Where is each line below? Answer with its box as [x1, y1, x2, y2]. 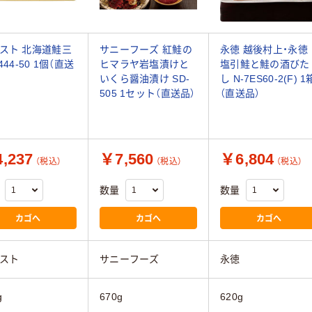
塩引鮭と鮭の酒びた [220, 58, 310, 70]
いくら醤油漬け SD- [100, 72, 190, 84]
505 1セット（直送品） [100, 87, 196, 99]
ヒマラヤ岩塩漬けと [100, 58, 189, 70]
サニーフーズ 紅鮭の [100, 43, 192, 55]
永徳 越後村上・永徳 [220, 43, 308, 55]
